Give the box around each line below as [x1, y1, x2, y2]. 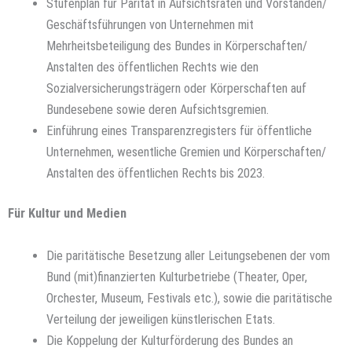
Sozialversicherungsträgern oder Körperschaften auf [46, 80, 307, 96]
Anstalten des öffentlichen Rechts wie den [46, 59, 259, 75]
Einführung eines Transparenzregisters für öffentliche [46, 123, 313, 138]
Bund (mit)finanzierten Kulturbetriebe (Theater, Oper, [46, 269, 308, 284]
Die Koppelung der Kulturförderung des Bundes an [46, 332, 294, 348]
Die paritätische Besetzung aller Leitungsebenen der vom [46, 247, 331, 263]
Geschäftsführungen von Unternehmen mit [46, 16, 255, 32]
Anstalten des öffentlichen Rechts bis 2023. [46, 165, 266, 181]
